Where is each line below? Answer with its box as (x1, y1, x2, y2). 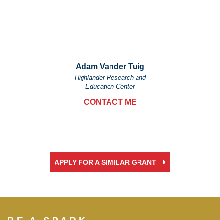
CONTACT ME (83, 98, 137, 106)
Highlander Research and (74, 74, 146, 81)
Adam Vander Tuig (76, 62, 144, 71)
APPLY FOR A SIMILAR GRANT (54, 159, 158, 166)
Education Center (85, 83, 135, 90)
